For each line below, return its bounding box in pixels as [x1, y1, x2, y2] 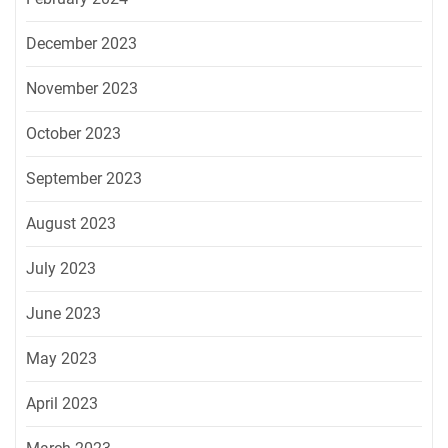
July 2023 [26, 259, 96, 279]
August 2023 [26, 214, 116, 234]
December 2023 [26, 34, 137, 54]
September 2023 [26, 169, 142, 189]
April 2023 [26, 394, 98, 414]
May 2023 [26, 349, 97, 369]
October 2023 [26, 124, 121, 144]
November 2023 [26, 79, 138, 99]
